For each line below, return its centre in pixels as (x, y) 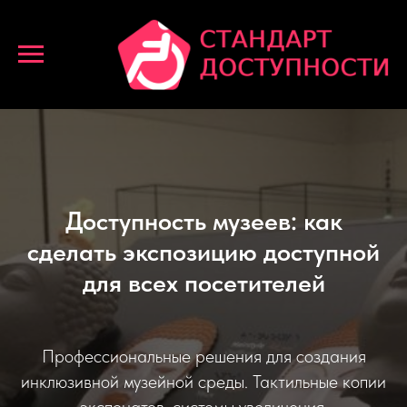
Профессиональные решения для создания (203, 356)
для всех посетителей (203, 283)
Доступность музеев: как (203, 221)
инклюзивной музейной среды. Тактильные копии (203, 382)
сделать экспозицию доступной (203, 252)
